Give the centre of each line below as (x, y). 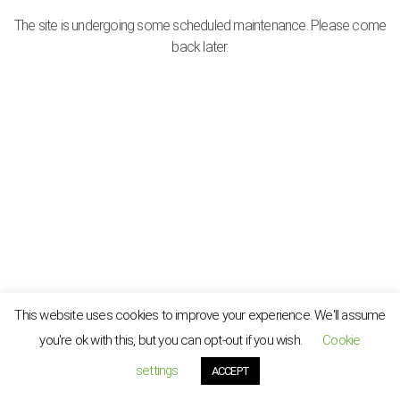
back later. (200, 46)
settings (157, 371)
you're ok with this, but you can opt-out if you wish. (172, 340)
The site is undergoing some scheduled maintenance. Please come (200, 25)
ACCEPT (230, 371)
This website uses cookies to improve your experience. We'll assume (200, 316)
